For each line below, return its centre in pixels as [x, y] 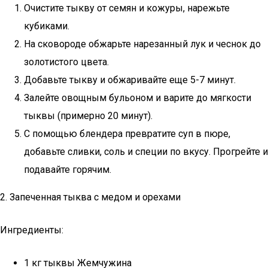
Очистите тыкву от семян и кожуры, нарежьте [127, 8]
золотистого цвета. [66, 62]
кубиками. [47, 26]
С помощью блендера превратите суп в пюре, [127, 134]
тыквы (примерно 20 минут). [88, 116]
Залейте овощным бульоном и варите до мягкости [138, 98]
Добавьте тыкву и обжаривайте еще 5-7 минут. [130, 80]
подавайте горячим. [68, 170]
